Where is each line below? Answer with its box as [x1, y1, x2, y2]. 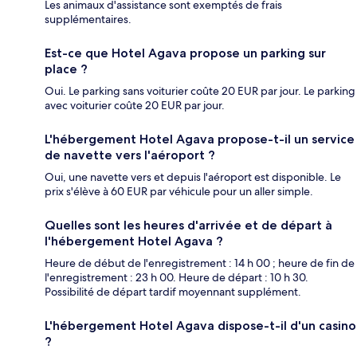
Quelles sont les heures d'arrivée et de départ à [45, 218, 332, 233]
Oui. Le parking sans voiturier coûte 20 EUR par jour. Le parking [45, 84, 355, 99]
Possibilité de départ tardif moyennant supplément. [45, 284, 301, 300]
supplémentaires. [45, 12, 131, 27]
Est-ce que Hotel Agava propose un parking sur [45, 45, 326, 61]
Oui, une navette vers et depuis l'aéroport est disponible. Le [45, 170, 341, 185]
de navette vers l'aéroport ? [45, 147, 215, 163]
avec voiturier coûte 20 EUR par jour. [45, 98, 225, 113]
